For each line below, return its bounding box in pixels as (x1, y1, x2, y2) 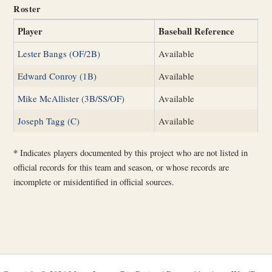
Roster (13, 2, 41, 15)
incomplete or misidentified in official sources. (13, 176, 175, 188)
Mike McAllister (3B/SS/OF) (18, 92, 125, 104)
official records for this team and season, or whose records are (13, 161, 229, 174)
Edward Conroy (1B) (18, 69, 97, 82)
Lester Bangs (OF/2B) (18, 47, 101, 59)
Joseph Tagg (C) (18, 114, 80, 127)
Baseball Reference (158, 24, 235, 38)
